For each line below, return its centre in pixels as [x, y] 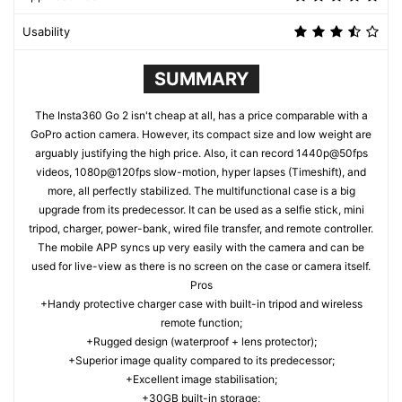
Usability [46, 32]
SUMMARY [201, 79]
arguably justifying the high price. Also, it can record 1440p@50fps [201, 153]
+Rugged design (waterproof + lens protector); [201, 342]
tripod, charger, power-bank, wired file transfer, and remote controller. [201, 229]
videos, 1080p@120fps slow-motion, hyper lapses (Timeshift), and [201, 172]
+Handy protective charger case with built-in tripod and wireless [201, 304]
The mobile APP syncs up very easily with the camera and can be [201, 248]
